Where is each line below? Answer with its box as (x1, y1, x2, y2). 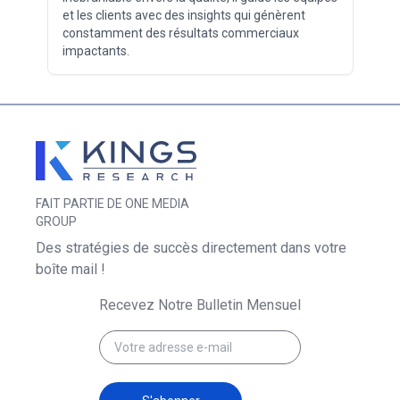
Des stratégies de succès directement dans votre (36, 239, 346, 257)
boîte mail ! (36, 261, 105, 279)
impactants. (62, 43, 129, 58)
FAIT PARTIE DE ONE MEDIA (36, 196, 189, 212)
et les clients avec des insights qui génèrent (62, 7, 305, 22)
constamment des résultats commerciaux (62, 25, 299, 40)
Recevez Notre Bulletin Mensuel (99, 296, 301, 314)
